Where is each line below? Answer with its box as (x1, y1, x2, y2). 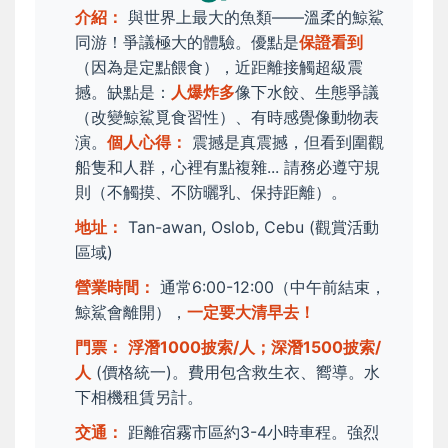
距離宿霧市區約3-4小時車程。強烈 (123, 422, 379, 443)
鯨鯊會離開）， (75, 302, 187, 323)
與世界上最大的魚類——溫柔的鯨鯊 (123, 7, 384, 28)
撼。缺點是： (75, 82, 171, 103)
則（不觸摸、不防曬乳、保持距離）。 (75, 182, 347, 203)
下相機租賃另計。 (75, 387, 203, 408)
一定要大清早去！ (187, 302, 315, 323)
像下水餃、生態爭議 (235, 82, 379, 103)
